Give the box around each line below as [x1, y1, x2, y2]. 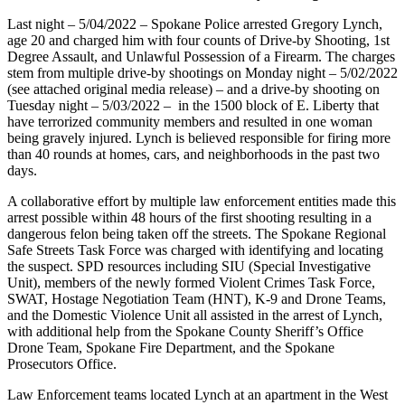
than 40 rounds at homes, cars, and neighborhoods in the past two [7, 146, 380, 162]
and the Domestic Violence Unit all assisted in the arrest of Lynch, [7, 306, 382, 323]
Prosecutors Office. [7, 355, 117, 372]
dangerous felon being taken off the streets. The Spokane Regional [7, 225, 386, 241]
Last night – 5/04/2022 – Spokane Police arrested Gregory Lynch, [7, 15, 382, 32]
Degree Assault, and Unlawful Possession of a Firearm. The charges [7, 48, 395, 64]
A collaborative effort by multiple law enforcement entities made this [7, 193, 396, 209]
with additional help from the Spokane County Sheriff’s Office [7, 323, 363, 339]
